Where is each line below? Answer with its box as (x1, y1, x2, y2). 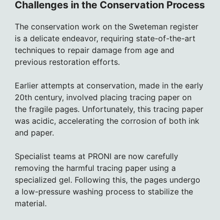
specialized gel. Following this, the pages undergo (15, 174, 200, 185)
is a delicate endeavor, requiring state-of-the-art (15, 33, 195, 43)
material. (15, 198, 47, 208)
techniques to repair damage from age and (15, 45, 174, 55)
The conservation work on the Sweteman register (15, 21, 198, 31)
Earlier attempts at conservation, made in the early (15, 80, 203, 90)
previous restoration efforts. (15, 56, 120, 67)
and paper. (15, 127, 54, 137)
